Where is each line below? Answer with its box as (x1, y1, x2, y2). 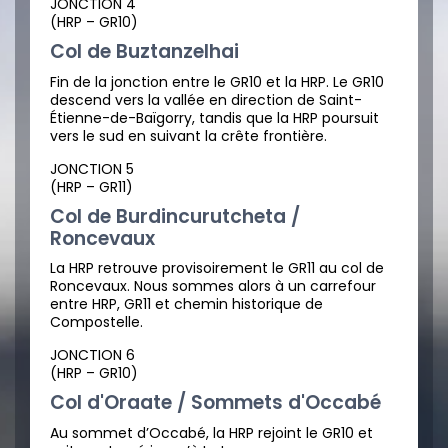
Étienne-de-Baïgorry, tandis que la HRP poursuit (50, 107, 379, 128)
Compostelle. (50, 312, 143, 333)
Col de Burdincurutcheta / (50, 202, 300, 230)
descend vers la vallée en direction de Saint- (50, 89, 362, 110)
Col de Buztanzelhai (50, 38, 239, 66)
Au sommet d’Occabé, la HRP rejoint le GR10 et (50, 422, 373, 443)
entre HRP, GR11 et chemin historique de (50, 294, 323, 315)
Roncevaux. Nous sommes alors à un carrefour (50, 276, 376, 297)
